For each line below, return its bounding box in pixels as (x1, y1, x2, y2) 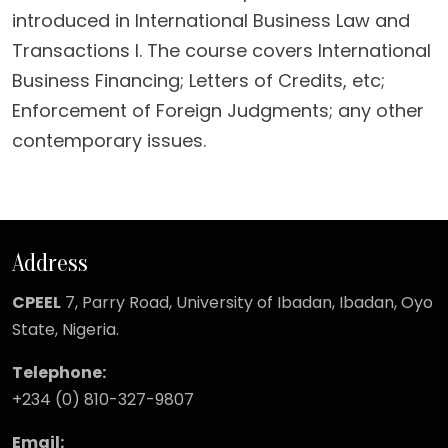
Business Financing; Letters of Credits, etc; (12, 68, 385, 93)
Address (12, 250, 88, 277)
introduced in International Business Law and (12, 8, 410, 33)
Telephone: (12, 361, 106, 385)
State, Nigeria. (12, 318, 119, 342)
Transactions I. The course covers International (12, 38, 431, 63)
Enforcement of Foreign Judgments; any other (12, 98, 424, 123)
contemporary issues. (12, 128, 206, 153)
